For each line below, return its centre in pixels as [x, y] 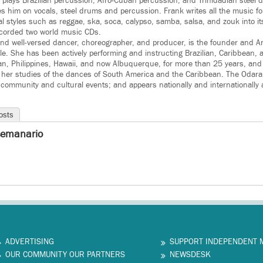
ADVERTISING [30, 242]
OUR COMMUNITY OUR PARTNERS [65, 255]
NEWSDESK [190, 255]
